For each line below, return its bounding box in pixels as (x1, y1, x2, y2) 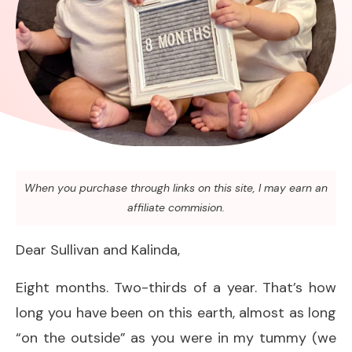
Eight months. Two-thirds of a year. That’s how (16, 277, 336, 297)
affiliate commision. (127, 200, 225, 214)
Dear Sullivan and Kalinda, (16, 240, 180, 259)
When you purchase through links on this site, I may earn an (24, 180, 328, 195)
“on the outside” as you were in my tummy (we (16, 328, 336, 347)
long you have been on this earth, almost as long (16, 302, 336, 322)
